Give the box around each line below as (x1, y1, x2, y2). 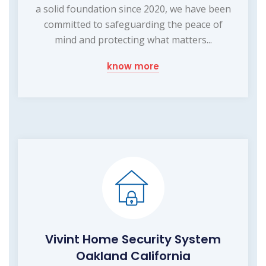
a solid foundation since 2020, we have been (35, 2, 231, 15)
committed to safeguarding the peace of (43, 17, 223, 31)
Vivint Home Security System (45, 230, 221, 248)
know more (107, 59, 159, 72)
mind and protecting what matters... (54, 33, 212, 46)
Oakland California (75, 247, 191, 264)
